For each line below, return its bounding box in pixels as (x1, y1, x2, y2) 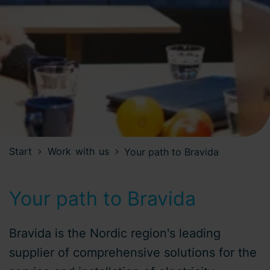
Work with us (47, 145, 109, 157)
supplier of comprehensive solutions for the (9, 245, 257, 260)
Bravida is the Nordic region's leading (9, 226, 221, 240)
